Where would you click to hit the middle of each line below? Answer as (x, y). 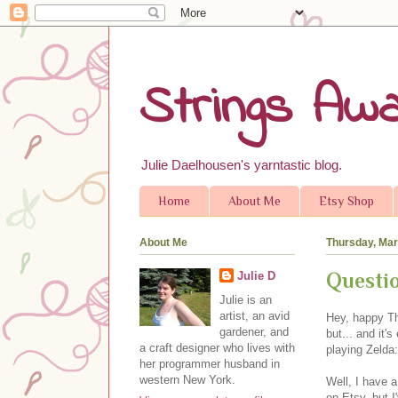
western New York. (187, 379)
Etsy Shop (346, 201)
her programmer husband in (210, 363)
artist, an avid (254, 315)
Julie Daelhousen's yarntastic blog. (242, 165)
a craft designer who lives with (217, 347)
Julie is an (245, 299)
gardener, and (254, 331)
